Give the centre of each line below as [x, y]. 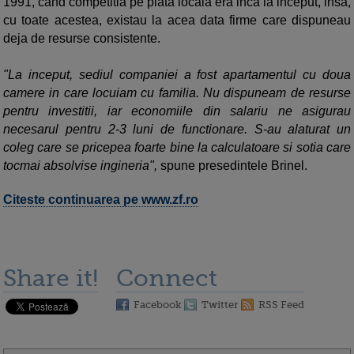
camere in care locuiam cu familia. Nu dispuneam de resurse [177, 93]
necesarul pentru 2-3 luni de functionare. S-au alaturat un [177, 130]
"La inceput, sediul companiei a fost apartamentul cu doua [177, 75]
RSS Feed [281, 305]
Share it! [51, 279]
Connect [167, 279]
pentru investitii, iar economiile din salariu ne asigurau [177, 111]
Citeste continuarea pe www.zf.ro [101, 200]
